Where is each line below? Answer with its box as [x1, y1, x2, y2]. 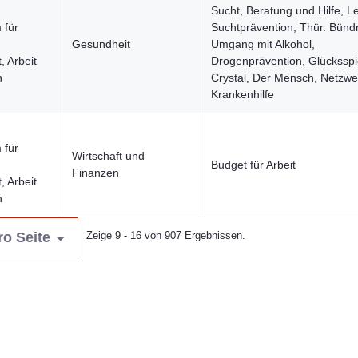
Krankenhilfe [211, 88, 274, 101]
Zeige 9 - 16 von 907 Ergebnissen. [86, 229, 245, 241]
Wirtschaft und [72, 149, 145, 162]
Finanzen [72, 166, 119, 179]
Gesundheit [72, 38, 130, 50]
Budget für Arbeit [211, 158, 296, 171]
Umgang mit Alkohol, [211, 38, 315, 50]
